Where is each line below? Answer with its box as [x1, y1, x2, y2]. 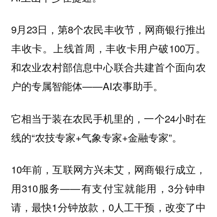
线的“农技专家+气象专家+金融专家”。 [11, 129, 182, 144]
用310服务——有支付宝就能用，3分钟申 [11, 181, 206, 196]
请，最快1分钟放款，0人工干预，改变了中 [11, 200, 206, 215]
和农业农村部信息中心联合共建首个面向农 [11, 60, 206, 75]
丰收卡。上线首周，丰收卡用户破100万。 [11, 41, 206, 56]
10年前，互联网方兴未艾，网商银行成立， [11, 162, 206, 177]
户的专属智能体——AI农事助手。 [11, 78, 163, 93]
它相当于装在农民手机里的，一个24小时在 [11, 110, 206, 125]
